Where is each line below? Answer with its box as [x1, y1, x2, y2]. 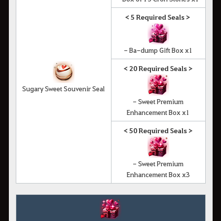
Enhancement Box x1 [126, 107, 190, 116]
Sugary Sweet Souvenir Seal [22, 83, 105, 93]
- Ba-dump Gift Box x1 [123, 45, 193, 54]
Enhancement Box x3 [126, 169, 190, 179]
